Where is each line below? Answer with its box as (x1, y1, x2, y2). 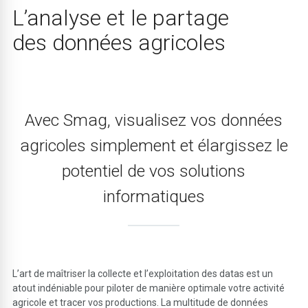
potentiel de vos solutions (62, 160, 246, 181)
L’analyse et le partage (12, 4, 230, 31)
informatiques (102, 186, 205, 206)
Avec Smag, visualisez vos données (25, 109, 283, 130)
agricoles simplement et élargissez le (19, 135, 288, 155)
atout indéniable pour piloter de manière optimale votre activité (12, 282, 285, 294)
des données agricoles (12, 29, 226, 56)
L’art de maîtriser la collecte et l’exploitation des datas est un (12, 267, 274, 279)
